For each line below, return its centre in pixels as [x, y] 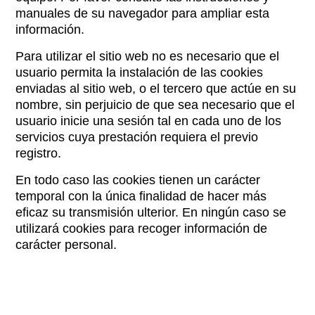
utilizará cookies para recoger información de [142, 229]
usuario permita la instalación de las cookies [140, 72]
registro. [39, 153]
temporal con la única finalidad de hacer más [141, 196]
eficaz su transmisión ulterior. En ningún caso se [151, 212]
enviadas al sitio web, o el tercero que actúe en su [156, 89]
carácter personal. [66, 245]
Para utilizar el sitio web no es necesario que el [148, 56]
